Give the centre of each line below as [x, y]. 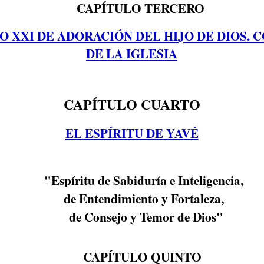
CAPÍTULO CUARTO [132, 104]
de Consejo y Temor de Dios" [144, 216]
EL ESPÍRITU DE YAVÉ [132, 133]
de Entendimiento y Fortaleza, [144, 198]
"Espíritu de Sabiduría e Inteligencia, [144, 180]
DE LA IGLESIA [132, 54]
